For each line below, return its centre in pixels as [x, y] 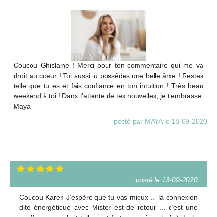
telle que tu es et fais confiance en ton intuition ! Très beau [108, 85]
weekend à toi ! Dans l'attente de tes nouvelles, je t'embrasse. [108, 96]
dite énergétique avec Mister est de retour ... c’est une [108, 207]
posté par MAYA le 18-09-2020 [161, 121]
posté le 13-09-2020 [167, 179]
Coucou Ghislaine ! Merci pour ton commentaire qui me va [108, 65]
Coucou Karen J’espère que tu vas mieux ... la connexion [108, 197]
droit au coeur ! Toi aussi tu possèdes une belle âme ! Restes [108, 75]
